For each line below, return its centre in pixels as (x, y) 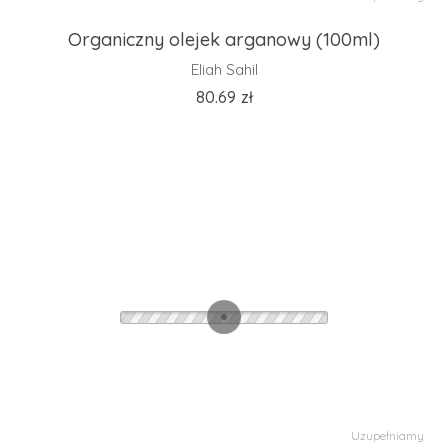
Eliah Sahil (224, 69)
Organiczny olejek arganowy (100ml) (224, 39)
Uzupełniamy (387, 435)
